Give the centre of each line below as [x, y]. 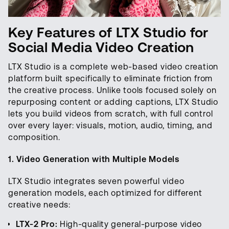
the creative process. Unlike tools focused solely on [112, 90]
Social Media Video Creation [101, 48]
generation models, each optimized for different [105, 193]
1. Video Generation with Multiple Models [94, 159]
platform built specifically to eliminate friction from [111, 79]
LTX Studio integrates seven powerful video [96, 181]
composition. [34, 138]
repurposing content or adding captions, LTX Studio [113, 102]
